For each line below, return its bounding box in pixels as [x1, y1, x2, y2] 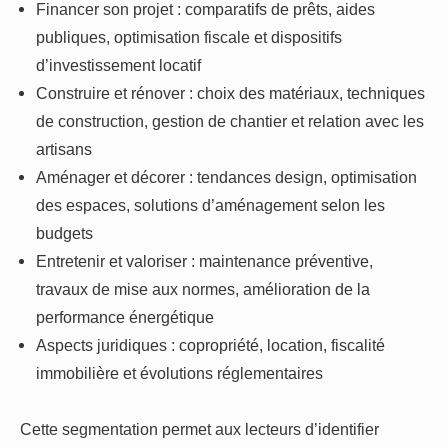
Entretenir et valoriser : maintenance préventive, [36, 252, 374, 271]
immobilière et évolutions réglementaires [36, 364, 324, 383]
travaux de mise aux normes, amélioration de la [36, 280, 371, 299]
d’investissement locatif [36, 56, 202, 75]
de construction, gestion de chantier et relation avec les [36, 112, 425, 131]
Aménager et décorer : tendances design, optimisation [36, 168, 418, 187]
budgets [36, 224, 94, 243]
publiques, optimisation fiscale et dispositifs [36, 28, 343, 47]
